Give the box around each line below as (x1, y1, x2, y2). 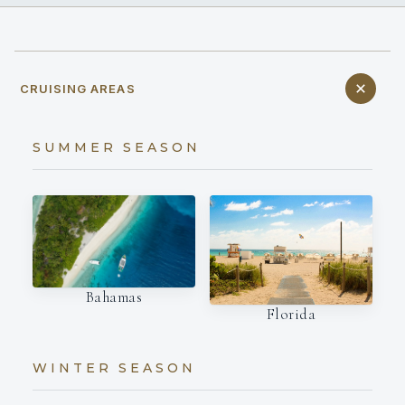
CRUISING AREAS (20, 81, 136, 97)
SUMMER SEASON (33, 139, 201, 156)
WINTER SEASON (33, 359, 196, 376)
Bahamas (85, 287, 143, 307)
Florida (266, 304, 316, 324)
